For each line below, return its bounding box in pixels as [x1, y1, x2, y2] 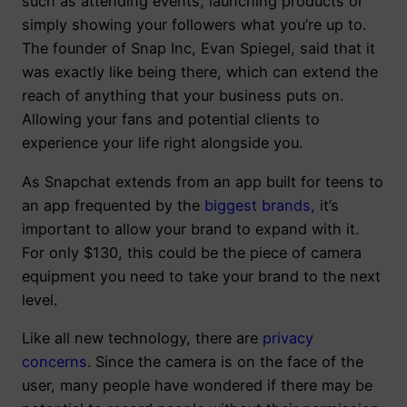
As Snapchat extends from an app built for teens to [22, 172, 383, 191]
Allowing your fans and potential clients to [22, 110, 320, 129]
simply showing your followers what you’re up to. [22, 15, 366, 35]
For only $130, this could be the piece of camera [22, 243, 362, 262]
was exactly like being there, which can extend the [22, 63, 378, 82]
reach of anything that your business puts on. [22, 86, 343, 105]
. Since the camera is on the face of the [87, 352, 363, 371]
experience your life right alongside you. [22, 134, 303, 153]
